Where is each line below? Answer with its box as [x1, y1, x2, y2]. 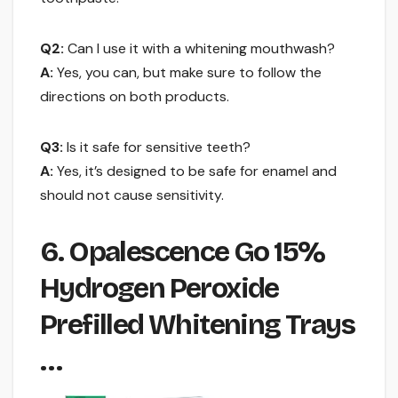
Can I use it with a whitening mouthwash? [64, 39, 335, 59]
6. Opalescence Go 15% [40, 235, 325, 270]
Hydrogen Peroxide [40, 271, 279, 306]
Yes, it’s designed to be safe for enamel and [53, 162, 337, 181]
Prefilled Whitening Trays [40, 307, 354, 343]
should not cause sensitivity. [40, 186, 224, 205]
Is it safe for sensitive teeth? [63, 138, 251, 157]
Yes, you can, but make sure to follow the [53, 63, 322, 83]
